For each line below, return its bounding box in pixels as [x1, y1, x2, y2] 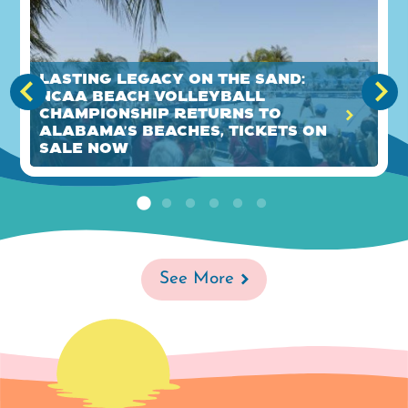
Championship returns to [39, 106, 282, 123]
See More [159, 270, 234, 288]
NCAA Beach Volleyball [39, 88, 266, 106]
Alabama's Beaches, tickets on [39, 123, 328, 140]
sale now [39, 140, 129, 158]
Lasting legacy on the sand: [39, 71, 306, 88]
